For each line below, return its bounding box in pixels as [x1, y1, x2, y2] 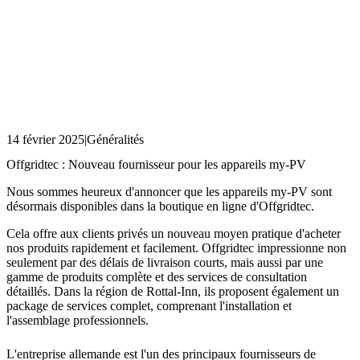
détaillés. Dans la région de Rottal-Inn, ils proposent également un [6, 284, 339, 299]
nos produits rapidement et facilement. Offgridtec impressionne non [6, 241, 346, 256]
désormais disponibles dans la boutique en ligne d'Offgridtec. [6, 199, 314, 214]
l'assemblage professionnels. [6, 313, 149, 328]
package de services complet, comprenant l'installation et [6, 299, 292, 313]
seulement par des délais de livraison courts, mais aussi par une [6, 256, 323, 270]
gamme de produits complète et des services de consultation [6, 270, 307, 284]
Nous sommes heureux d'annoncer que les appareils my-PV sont [6, 185, 332, 199]
